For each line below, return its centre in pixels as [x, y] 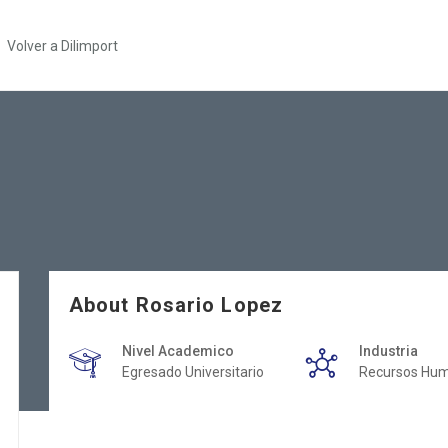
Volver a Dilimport [62, 45]
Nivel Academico [178, 351]
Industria [388, 351]
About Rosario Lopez [176, 305]
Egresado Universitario [193, 372]
